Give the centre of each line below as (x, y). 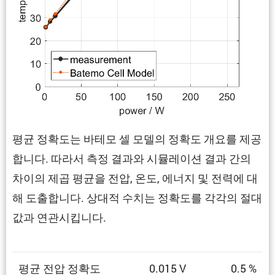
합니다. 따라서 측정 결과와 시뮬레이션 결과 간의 (132, 158)
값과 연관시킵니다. (59, 217)
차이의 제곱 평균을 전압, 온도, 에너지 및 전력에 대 (135, 178)
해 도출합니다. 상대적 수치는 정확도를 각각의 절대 (137, 197)
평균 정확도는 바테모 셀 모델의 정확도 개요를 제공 (137, 138)
